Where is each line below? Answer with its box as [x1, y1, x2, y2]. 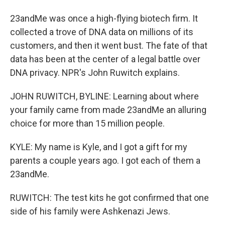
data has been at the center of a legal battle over [10, 54, 200, 64]
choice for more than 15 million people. [10, 118, 165, 129]
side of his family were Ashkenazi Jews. [10, 206, 170, 216]
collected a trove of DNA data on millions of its [10, 27, 193, 37]
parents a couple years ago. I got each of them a [10, 155, 200, 166]
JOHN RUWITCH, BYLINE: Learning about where [10, 91, 199, 101]
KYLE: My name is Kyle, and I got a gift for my [10, 142, 187, 152]
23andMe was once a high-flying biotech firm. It [10, 13, 198, 24]
